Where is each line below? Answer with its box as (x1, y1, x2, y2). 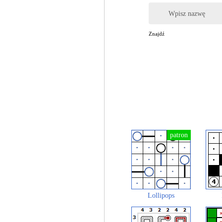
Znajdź (149, 31, 165, 37)
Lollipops (148, 192, 174, 199)
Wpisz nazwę (168, 9, 205, 17)
